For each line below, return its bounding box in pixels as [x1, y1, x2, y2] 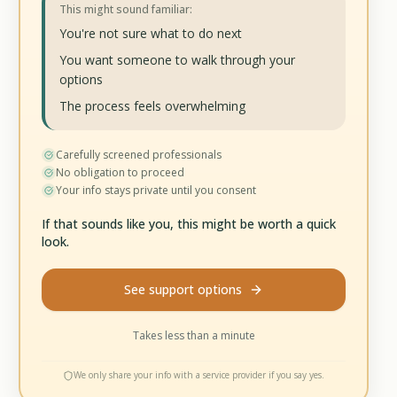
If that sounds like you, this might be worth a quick [42, 215, 337, 232]
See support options [124, 281, 243, 298]
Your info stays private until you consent [56, 183, 257, 198]
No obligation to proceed [56, 165, 185, 180]
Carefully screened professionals [56, 147, 222, 162]
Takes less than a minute [132, 328, 255, 343]
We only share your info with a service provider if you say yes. [74, 369, 325, 381]
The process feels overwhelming [59, 97, 246, 114]
